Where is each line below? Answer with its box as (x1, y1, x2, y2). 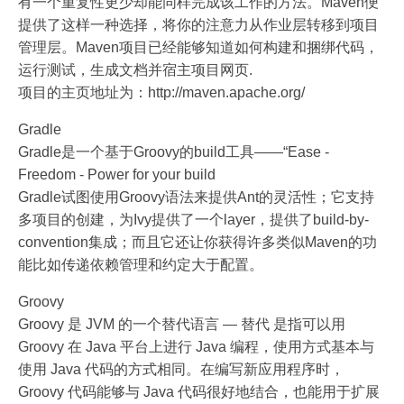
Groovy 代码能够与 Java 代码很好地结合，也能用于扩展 (18, 383, 380, 399)
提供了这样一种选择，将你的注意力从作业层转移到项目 (18, 16, 379, 32)
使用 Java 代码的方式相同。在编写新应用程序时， (18, 361, 344, 377)
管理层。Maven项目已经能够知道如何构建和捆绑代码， (18, 39, 379, 55)
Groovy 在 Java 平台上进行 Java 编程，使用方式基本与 (18, 338, 374, 354)
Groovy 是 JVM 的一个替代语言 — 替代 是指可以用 (18, 316, 345, 332)
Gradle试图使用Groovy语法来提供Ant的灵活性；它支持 (18, 188, 374, 205)
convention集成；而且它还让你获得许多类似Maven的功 (18, 234, 377, 250)
